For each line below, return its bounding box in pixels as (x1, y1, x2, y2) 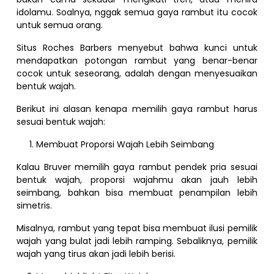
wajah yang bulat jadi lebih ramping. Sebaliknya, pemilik (17, 234, 257, 247)
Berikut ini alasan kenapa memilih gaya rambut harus (17, 102, 257, 115)
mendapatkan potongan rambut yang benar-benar (17, 54, 257, 67)
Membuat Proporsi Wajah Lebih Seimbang (36, 138, 215, 150)
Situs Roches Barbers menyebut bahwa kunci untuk (17, 41, 257, 54)
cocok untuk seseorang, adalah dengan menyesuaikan (17, 67, 257, 80)
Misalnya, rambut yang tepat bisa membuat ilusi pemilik (17, 221, 257, 234)
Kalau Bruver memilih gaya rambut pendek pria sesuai (17, 160, 257, 173)
